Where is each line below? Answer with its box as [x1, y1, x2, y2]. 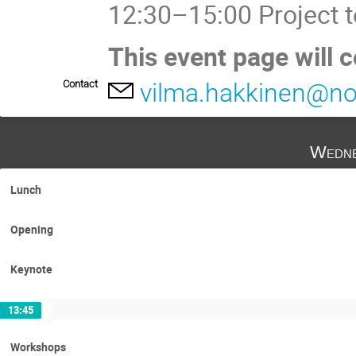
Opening [10, 222, 53, 238]
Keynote [10, 261, 52, 277]
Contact [63, 78, 98, 91]
